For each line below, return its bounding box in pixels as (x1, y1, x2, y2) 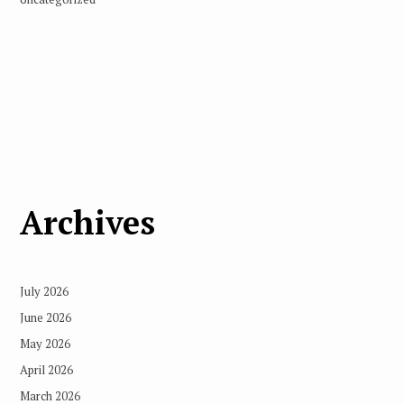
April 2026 (19, 361, 73, 378)
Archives (19, 200, 155, 243)
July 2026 (19, 282, 69, 299)
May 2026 (19, 335, 70, 352)
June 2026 (19, 308, 71, 326)
